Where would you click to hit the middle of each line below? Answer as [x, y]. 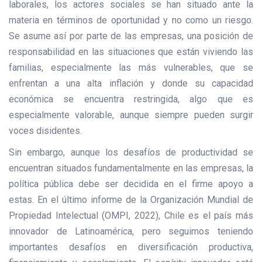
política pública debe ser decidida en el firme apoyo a [131, 184]
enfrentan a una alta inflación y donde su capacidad [131, 83]
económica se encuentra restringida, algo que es [131, 99]
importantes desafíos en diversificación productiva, [131, 247]
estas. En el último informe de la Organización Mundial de [131, 199]
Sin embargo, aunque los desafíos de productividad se [131, 152]
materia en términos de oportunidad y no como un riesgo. [131, 20]
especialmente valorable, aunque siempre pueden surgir [131, 115]
